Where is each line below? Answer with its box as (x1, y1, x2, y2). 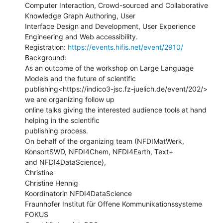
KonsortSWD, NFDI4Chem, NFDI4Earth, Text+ (25, 147, 173, 156)
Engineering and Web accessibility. (25, 32, 138, 41)
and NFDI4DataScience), (25, 157, 106, 166)
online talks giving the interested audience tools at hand (25, 105, 207, 114)
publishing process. (25, 126, 88, 135)
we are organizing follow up (25, 95, 114, 104)
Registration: (25, 42, 68, 51)
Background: (25, 53, 67, 62)
